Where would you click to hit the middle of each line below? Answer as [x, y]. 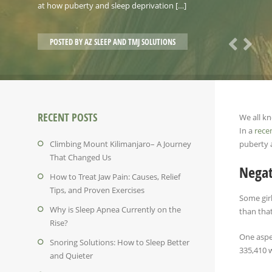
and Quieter [71, 255]
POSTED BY [67, 42]
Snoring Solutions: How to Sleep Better [120, 242]
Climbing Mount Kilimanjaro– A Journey [121, 144]
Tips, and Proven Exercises [97, 190]
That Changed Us [80, 157]
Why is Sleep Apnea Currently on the [115, 209]
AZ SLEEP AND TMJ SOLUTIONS [130, 42]
